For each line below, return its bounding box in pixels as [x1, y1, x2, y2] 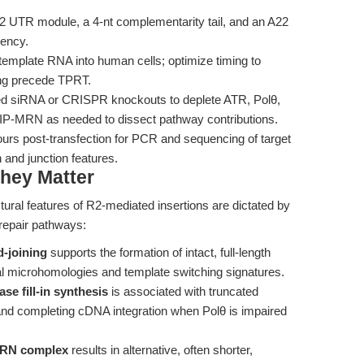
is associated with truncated [108, 284, 258, 298]
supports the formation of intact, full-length [47, 245, 271, 259]
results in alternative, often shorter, [68, 343, 253, 357]
